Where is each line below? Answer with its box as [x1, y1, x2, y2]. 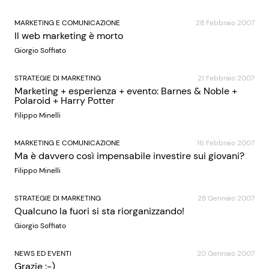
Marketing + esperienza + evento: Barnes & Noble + [14, 85, 237, 97]
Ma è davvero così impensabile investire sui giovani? [14, 150, 244, 162]
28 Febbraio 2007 [196, 18, 255, 28]
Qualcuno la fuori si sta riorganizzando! [14, 205, 184, 217]
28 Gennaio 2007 [198, 193, 255, 203]
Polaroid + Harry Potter [14, 94, 115, 107]
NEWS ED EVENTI [14, 249, 71, 258]
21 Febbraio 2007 [198, 73, 255, 83]
